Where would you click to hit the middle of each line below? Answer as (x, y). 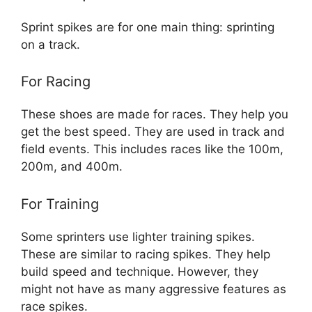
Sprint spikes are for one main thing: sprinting (148, 27)
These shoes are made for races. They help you (155, 115)
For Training (60, 204)
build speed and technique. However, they (140, 271)
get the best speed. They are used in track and (153, 132)
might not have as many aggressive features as (154, 289)
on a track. (50, 44)
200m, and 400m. (72, 167)
